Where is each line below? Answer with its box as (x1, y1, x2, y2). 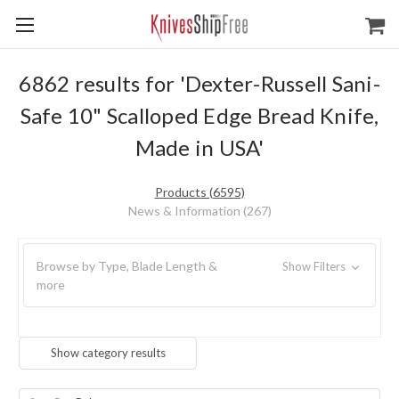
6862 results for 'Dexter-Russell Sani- (19, 70, 380, 96)
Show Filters (281, 259, 348, 273)
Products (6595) (154, 184, 245, 199)
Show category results (50, 346, 166, 360)
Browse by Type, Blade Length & (37, 258, 217, 273)
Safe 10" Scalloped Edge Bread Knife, (20, 102, 379, 128)
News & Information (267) (127, 203, 272, 218)
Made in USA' (134, 134, 265, 160)
